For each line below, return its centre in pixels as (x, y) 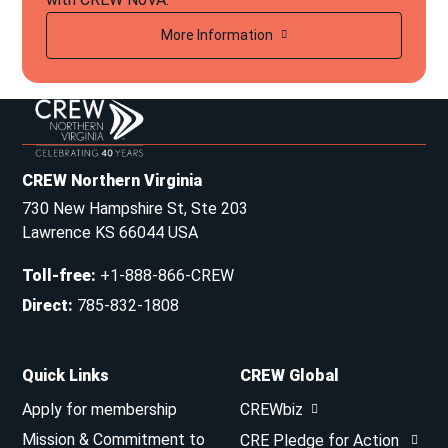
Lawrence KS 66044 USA (110, 232)
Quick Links (66, 375)
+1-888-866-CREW (167, 275)
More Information (217, 34)
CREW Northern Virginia (112, 180)
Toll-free (57, 275)
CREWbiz (271, 409)
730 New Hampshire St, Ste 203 (135, 208)
